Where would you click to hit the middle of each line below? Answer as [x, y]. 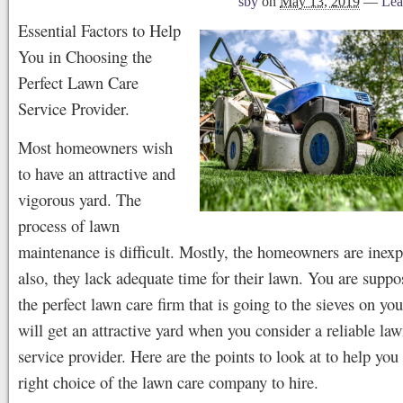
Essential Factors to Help [99, 30]
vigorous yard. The [80, 199]
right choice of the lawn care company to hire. [168, 382]
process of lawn [69, 225]
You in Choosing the [85, 56]
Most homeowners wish [95, 147]
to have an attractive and [97, 173]
